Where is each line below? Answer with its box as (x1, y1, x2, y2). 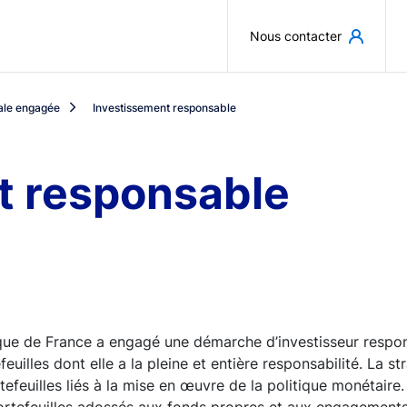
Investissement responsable (93, 100, 236, 114)
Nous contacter (250, 28, 342, 44)
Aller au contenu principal (203, 13, 381, 31)
